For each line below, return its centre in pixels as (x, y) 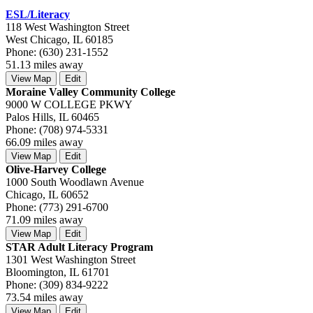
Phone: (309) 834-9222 (57, 284)
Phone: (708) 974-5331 (57, 129)
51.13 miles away (44, 64)
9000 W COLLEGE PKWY (69, 104)
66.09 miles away (44, 142)
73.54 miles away (44, 297)
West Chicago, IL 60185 (59, 39)
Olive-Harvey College (56, 169)
